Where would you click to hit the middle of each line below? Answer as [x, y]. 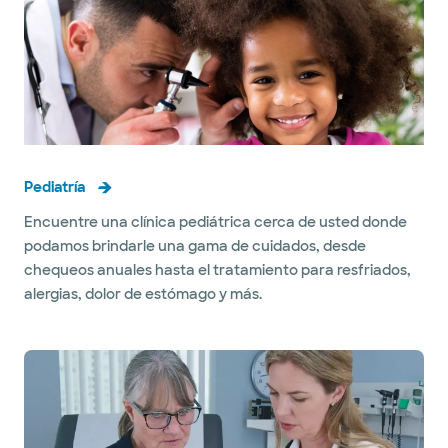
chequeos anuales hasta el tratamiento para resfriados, [217, 269]
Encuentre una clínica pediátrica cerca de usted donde [215, 221]
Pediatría [54, 186]
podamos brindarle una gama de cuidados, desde [195, 245]
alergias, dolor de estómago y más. [143, 293]
